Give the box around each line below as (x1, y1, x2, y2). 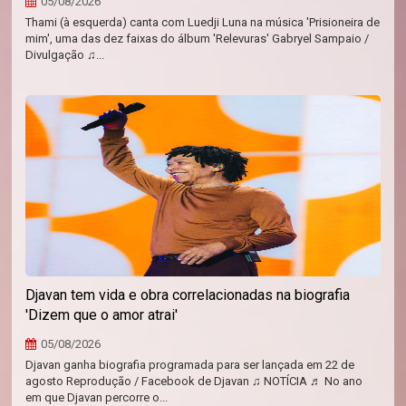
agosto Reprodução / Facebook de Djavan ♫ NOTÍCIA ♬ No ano (25, 373, 363, 388)
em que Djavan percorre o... (25, 390, 169, 404)
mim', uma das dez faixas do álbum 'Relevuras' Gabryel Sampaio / (25, 31, 370, 45)
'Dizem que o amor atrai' (25, 305, 179, 324)
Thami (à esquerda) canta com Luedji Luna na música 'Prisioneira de (25, 14, 381, 29)
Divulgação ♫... (25, 47, 105, 62)
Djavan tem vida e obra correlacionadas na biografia (25, 285, 351, 304)
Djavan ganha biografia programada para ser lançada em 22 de (25, 357, 355, 372)
